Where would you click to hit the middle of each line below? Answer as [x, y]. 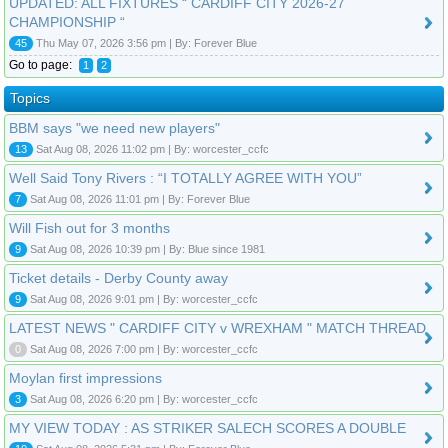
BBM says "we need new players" [114, 127]
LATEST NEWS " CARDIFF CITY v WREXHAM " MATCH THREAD [217, 327]
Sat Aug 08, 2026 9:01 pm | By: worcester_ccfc [142, 298]
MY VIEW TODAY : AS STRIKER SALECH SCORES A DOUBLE [207, 427]
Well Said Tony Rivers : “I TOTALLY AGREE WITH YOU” [185, 177]
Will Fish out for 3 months [89, 227]
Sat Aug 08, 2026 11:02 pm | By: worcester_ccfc [151, 148]
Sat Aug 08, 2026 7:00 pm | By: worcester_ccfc [142, 348]
